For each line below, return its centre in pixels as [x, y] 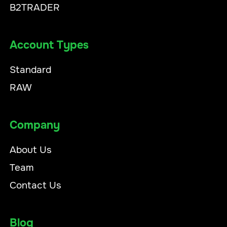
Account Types [49, 45]
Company [35, 125]
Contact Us [36, 185]
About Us [31, 149]
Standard [31, 69]
